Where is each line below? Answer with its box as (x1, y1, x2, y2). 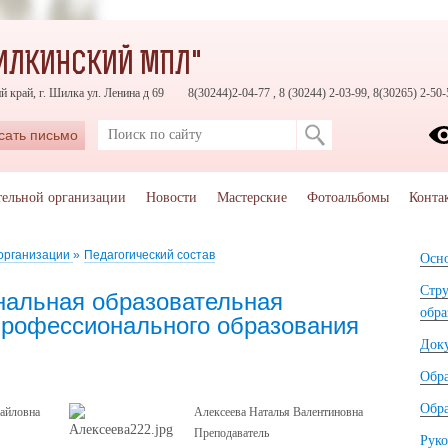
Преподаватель (194, 426, 269, 440)
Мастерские (216, 190, 287, 205)
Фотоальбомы (306, 190, 389, 205)
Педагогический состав (84, 248, 215, 262)
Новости (145, 190, 197, 205)
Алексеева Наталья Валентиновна (194, 405, 363, 419)
